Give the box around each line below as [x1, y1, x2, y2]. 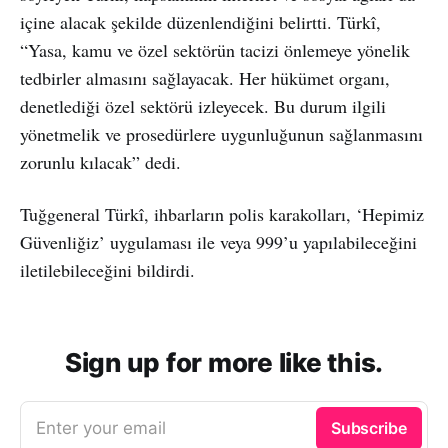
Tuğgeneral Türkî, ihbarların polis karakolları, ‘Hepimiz [20, 201, 424, 226]
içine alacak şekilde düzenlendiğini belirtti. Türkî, [20, 9, 381, 34]
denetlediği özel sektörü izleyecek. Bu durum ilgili [20, 93, 386, 118]
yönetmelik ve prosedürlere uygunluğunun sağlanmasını [20, 121, 423, 146]
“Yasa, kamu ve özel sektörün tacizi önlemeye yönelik [20, 37, 410, 62]
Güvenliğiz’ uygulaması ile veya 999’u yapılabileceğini [20, 229, 417, 254]
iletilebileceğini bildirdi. [20, 257, 195, 282]
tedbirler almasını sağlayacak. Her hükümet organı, [20, 65, 390, 90]
